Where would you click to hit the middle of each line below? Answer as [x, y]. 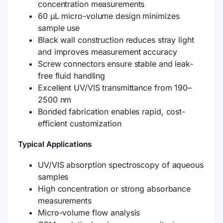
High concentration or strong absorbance [114, 189]
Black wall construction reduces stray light [116, 40]
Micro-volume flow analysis [89, 213]
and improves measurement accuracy [108, 52]
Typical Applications [55, 144]
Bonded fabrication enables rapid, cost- [112, 111]
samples [53, 177]
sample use [59, 28]
